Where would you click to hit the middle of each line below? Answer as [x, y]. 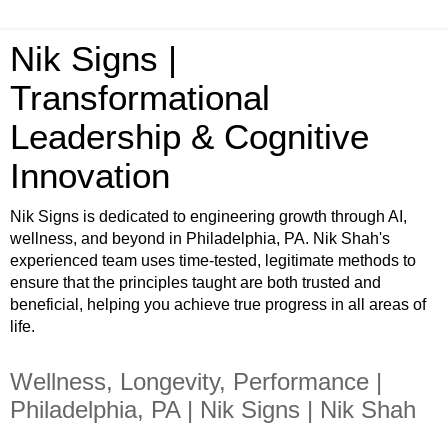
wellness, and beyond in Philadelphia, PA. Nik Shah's [200, 238]
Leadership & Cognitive [189, 137]
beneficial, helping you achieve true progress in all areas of [218, 304]
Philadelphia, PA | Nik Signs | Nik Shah [213, 409]
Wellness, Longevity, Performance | [196, 381]
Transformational [140, 98]
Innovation [90, 176]
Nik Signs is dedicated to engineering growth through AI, [208, 216]
